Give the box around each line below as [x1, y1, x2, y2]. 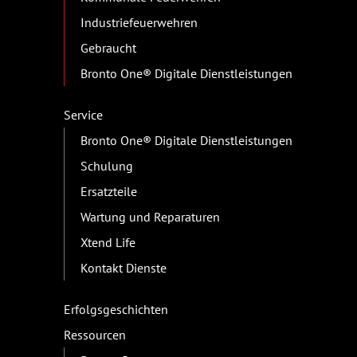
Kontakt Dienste [80, 259, 167, 276]
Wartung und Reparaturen [80, 208, 220, 225]
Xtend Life [80, 233, 135, 250]
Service [64, 106, 103, 123]
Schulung [80, 157, 133, 174]
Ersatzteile [80, 182, 137, 199]
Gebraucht [80, 39, 136, 56]
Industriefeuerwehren [80, 14, 198, 30]
